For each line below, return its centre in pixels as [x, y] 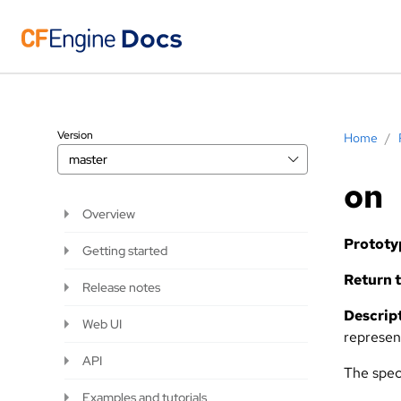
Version [75, 135]
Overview [109, 214]
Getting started [125, 251]
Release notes [121, 287]
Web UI [102, 324]
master [88, 159]
